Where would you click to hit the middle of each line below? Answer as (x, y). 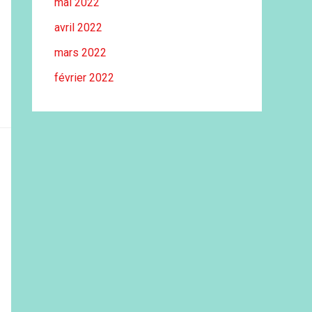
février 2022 (84, 78)
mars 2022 (80, 53)
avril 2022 (78, 28)
